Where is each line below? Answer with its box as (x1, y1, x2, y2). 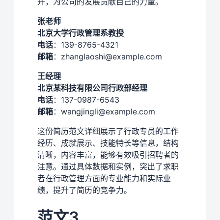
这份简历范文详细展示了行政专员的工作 (37, 126, 179, 136)
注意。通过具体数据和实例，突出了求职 (37, 161, 179, 171)
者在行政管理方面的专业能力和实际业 (37, 173, 171, 183)
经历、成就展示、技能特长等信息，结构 (37, 137, 179, 148)
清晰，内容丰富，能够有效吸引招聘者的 (37, 149, 179, 160)
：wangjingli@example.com (53, 106, 155, 116)
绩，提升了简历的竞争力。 (37, 185, 132, 195)
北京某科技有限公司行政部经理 (37, 82, 147, 93)
